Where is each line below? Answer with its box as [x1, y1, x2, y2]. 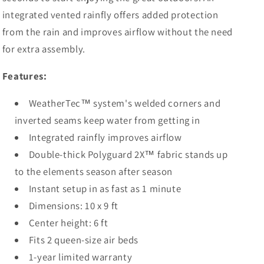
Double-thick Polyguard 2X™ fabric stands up [28, 147, 228, 161]
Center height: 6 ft [28, 216, 108, 229]
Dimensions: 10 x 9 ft [28, 199, 118, 212]
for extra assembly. [2, 42, 85, 55]
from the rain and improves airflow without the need [2, 25, 233, 38]
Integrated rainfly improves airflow [28, 130, 182, 144]
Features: [2, 69, 47, 82]
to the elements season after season [14, 164, 173, 178]
